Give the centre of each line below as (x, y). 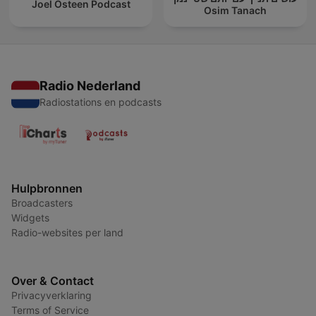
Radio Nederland (90, 86)
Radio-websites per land (67, 233)
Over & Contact (53, 281)
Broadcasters (42, 203)
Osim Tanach (235, 10)
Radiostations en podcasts (101, 102)
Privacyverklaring (51, 296)
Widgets (30, 218)
